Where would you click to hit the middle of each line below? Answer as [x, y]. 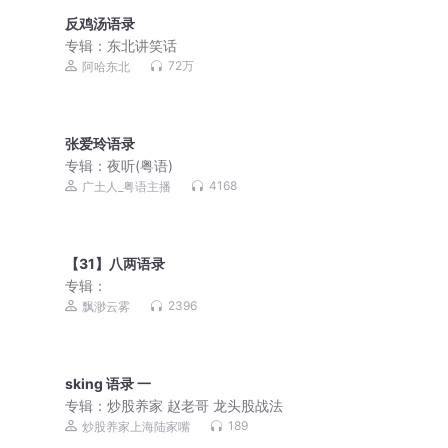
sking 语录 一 [108, 384]
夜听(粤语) [140, 166]
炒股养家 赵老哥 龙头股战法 [195, 406]
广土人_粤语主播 [127, 187]
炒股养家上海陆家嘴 [136, 427]
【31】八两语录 [115, 264]
